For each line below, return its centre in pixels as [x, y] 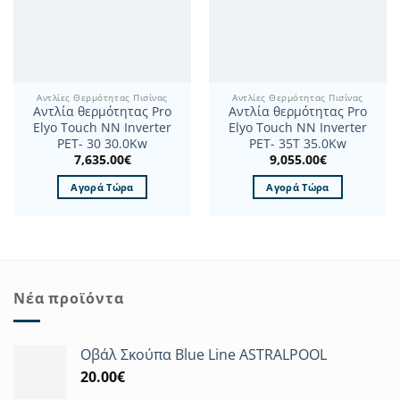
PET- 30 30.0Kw [102, 144]
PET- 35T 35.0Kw [298, 144]
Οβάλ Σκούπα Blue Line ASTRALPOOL [204, 354]
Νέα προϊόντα [69, 299]
